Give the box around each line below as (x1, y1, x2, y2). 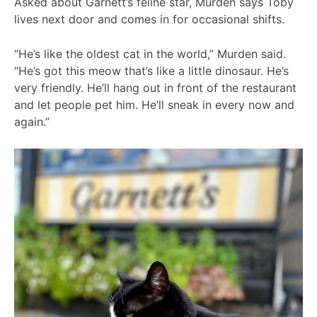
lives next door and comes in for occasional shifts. (14, 11, 288, 26)
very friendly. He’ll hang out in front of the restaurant (14, 81, 296, 96)
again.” (14, 115, 50, 129)
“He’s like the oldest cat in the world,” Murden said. (14, 47, 286, 62)
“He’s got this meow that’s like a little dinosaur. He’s (14, 64, 289, 79)
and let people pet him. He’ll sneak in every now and (14, 98, 294, 113)
